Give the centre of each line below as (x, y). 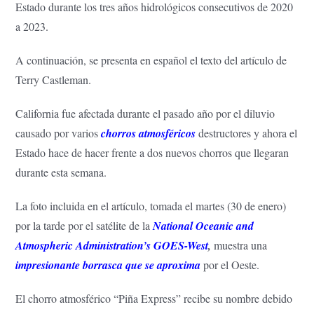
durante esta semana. (61, 172)
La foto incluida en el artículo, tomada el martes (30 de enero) (151, 205)
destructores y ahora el (248, 132)
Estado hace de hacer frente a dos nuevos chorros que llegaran (152, 152)
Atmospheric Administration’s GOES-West (112, 245)
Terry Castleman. (54, 79)
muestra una (241, 245)
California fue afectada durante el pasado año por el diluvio (145, 113)
